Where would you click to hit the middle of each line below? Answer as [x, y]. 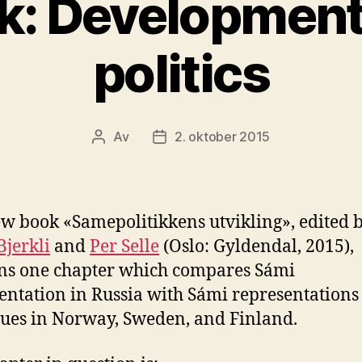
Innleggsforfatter [148, 138]
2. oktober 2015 [223, 136]
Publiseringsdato [208, 138]
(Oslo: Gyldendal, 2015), [257, 246]
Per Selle [124, 246]
